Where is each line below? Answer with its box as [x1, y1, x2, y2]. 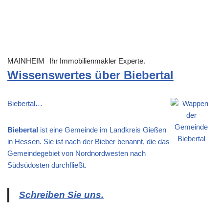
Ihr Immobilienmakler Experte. [49, 57, 145, 66]
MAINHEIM [7, 57, 44, 66]
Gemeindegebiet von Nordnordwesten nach [7, 149, 146, 158]
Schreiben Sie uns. [19, 190, 104, 200]
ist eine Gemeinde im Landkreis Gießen [38, 126, 166, 134]
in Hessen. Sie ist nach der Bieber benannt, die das [7, 137, 170, 146]
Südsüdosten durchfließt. [7, 161, 87, 170]
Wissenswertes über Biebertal [7, 68, 174, 82]
